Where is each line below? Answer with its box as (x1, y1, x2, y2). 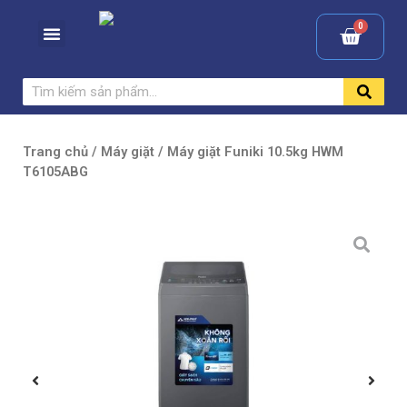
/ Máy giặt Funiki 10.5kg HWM (154, 144, 343, 160)
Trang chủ (23, 144, 88, 160)
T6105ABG (23, 164, 88, 180)
